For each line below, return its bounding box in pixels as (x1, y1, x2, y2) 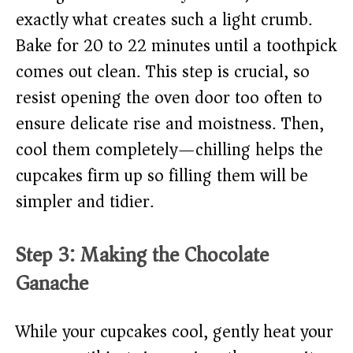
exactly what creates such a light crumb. (16, 4, 312, 35)
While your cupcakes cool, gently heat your (16, 316, 333, 347)
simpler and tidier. (16, 186, 154, 217)
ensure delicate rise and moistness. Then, (16, 108, 324, 139)
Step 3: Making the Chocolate (16, 236, 269, 273)
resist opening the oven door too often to (16, 82, 322, 113)
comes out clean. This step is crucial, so (16, 56, 310, 87)
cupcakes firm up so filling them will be (16, 160, 308, 191)
